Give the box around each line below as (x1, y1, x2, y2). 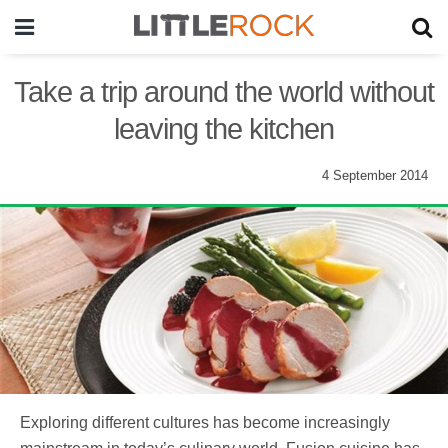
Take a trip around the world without (14, 76, 434, 108)
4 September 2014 (322, 168, 428, 183)
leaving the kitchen (114, 113, 334, 145)
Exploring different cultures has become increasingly (20, 413, 390, 431)
